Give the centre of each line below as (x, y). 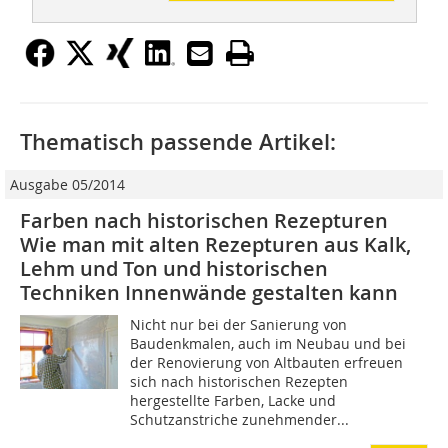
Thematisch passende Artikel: (178, 142)
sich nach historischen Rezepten (239, 382)
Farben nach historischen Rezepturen (204, 221)
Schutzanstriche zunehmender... (240, 420)
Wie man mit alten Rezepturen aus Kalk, (215, 245)
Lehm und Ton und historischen (174, 269)
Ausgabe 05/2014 (67, 185)
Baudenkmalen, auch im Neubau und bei (268, 344)
